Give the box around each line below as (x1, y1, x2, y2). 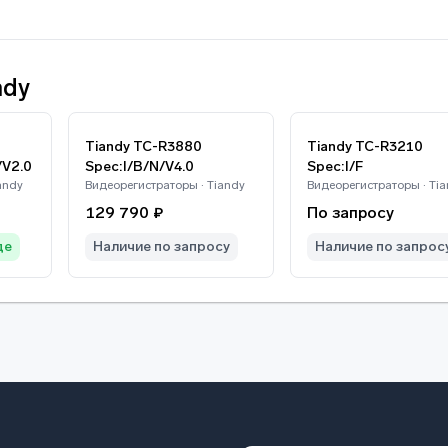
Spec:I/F (307, 158, 363, 175)
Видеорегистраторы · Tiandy (85, 178, 245, 192)
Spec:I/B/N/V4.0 (85, 158, 194, 175)
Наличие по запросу (93, 238, 230, 255)
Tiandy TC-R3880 (85, 138, 202, 155)
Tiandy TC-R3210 (307, 138, 423, 155)
